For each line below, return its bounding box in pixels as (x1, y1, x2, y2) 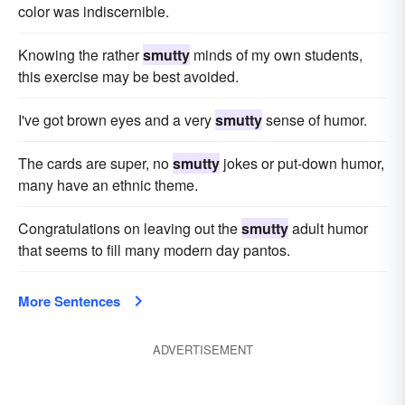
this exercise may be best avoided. (18, 66, 239, 87)
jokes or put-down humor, (220, 153, 384, 174)
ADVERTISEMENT (152, 341, 253, 358)
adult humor (288, 218, 368, 239)
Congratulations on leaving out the (18, 218, 241, 239)
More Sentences (18, 291, 120, 311)
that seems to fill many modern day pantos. (18, 240, 290, 260)
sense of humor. (262, 109, 367, 130)
